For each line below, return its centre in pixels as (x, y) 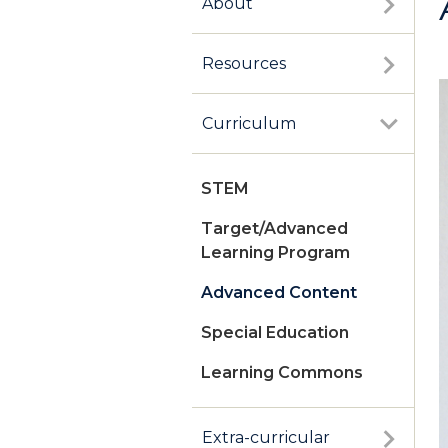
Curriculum (249, 124)
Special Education (275, 333)
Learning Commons (282, 373)
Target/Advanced (274, 229)
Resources (244, 64)
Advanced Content (279, 293)
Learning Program (275, 253)
